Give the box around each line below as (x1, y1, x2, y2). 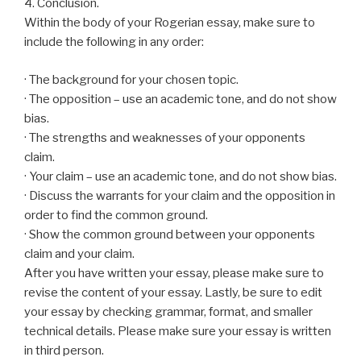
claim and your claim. (24, 246, 135, 261)
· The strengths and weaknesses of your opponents (24, 130, 305, 145)
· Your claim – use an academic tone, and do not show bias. (24, 168, 337, 184)
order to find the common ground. (24, 207, 208, 222)
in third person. (24, 342, 104, 358)
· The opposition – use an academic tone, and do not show (24, 91, 337, 106)
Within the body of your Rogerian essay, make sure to (24, 15, 315, 30)
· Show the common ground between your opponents (24, 226, 315, 242)
